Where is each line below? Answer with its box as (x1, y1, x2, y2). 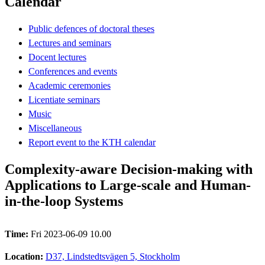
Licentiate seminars (28, 94, 100, 105)
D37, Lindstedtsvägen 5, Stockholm (46, 251, 180, 261)
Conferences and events (28, 66, 117, 76)
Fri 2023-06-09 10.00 (31, 228, 111, 239)
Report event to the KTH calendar (28, 137, 156, 147)
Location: (5, 251, 46, 261)
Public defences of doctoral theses (28, 23, 154, 34)
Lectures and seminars (28, 37, 111, 48)
